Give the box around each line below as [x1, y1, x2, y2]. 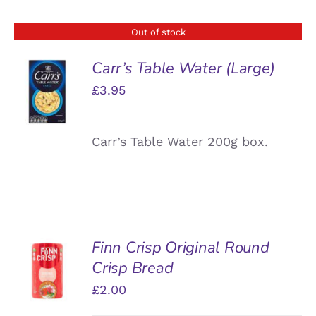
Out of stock [130, 26, 186, 37]
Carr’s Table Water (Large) [92, 57, 275, 79]
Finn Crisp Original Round [92, 236, 269, 258]
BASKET [27, 262, 67, 273]
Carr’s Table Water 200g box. [92, 133, 269, 149]
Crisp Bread [92, 257, 174, 279]
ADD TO [28, 246, 67, 257]
